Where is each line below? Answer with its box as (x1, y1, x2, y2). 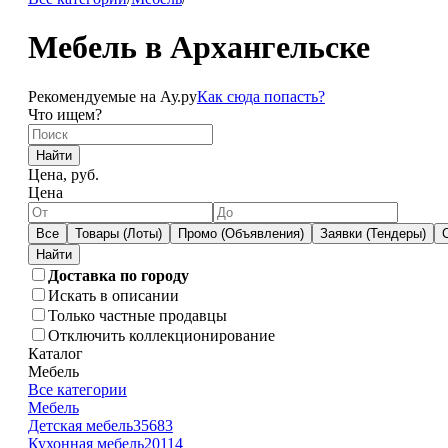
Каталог (27, 344, 83, 362)
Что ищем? (27, 105, 102, 123)
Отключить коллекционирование (47, 326, 275, 344)
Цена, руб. (27, 165, 99, 183)
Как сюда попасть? (196, 87, 325, 105)
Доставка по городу (47, 266, 189, 284)
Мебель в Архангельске (27, 29, 370, 66)
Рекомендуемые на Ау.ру (27, 87, 197, 105)
